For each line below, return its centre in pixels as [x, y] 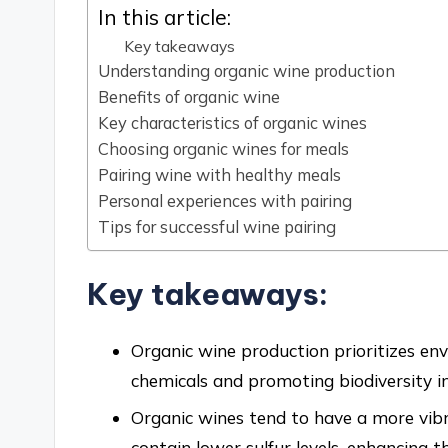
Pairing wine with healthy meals [220, 175]
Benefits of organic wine [189, 97]
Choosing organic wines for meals [224, 149]
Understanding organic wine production [247, 71]
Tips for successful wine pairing [217, 227]
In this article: [165, 16]
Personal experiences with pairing [225, 201]
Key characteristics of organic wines [233, 123]
